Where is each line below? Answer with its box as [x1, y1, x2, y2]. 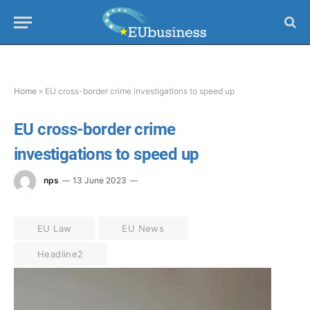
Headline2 [37, 248, 84, 259]
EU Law [37, 223, 72, 234]
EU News [122, 223, 165, 234]
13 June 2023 [73, 175, 127, 186]
